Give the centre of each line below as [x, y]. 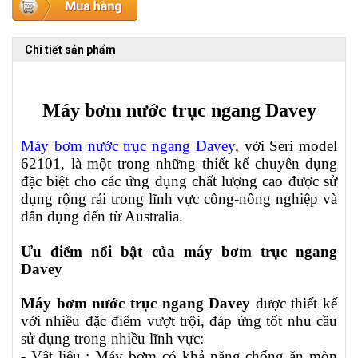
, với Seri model [286, 146]
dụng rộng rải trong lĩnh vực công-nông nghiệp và [179, 199]
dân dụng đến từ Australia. [102, 217]
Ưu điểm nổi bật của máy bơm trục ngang [179, 252]
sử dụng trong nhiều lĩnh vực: [112, 339]
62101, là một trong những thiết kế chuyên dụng [179, 164]
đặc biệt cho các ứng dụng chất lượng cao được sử [179, 181]
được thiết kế [294, 304]
